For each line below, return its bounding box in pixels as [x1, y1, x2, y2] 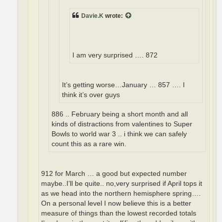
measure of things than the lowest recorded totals [41, 209, 196, 217]
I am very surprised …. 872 [72, 52, 158, 59]
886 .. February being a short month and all [52, 111, 188, 118]
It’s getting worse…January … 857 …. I [62, 81, 185, 89]
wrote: [104, 12, 124, 20]
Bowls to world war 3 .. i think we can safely [52, 130, 187, 138]
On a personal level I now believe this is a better [41, 199, 191, 207]
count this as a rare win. [52, 140, 126, 148]
